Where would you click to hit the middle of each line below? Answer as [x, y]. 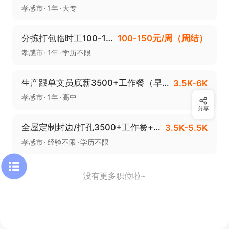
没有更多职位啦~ [114, 176]
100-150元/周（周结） [163, 38]
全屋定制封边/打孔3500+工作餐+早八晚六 [157, 128]
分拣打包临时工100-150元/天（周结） [109, 38]
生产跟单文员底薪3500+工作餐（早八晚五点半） [165, 83]
